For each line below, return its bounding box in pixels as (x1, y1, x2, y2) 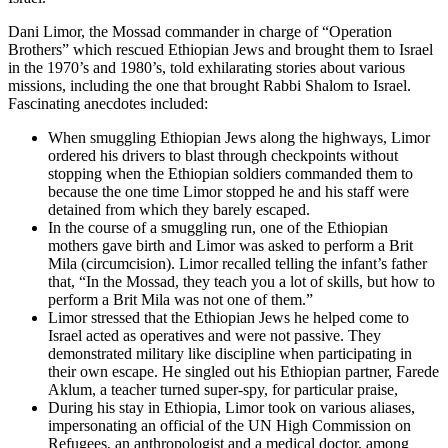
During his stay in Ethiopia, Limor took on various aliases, (48, 399, 415, 417)
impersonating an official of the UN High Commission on (48, 417, 411, 435)
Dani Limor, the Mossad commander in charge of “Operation (8, 23, 392, 41)
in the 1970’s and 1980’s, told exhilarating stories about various (8, 59, 405, 77)
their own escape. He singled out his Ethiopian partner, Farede (48, 363, 439, 381)
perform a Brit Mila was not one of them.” (48, 291, 313, 309)
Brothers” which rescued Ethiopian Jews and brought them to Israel (8, 41, 433, 59)
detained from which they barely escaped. (48, 201, 310, 219)
